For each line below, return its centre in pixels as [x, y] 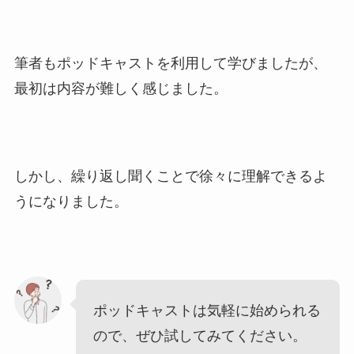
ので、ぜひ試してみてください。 [200, 335]
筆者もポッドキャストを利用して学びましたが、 [170, 64]
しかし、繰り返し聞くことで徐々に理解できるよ [170, 177]
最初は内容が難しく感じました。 [121, 89]
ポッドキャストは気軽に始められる [207, 310]
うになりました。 [71, 202]
